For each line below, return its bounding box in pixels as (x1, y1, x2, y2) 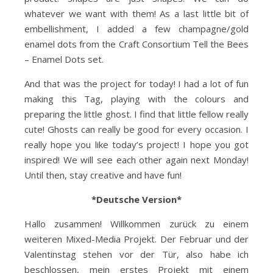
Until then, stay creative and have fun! (24, 169, 182, 181)
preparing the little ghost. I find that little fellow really (24, 108, 249, 120)
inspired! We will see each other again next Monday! (24, 154, 249, 166)
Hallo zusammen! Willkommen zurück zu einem (24, 218, 249, 230)
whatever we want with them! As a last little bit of (24, 7, 249, 19)
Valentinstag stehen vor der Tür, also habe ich (24, 248, 249, 260)
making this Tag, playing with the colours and (24, 93, 249, 105)
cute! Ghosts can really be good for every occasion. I (24, 123, 249, 135)
